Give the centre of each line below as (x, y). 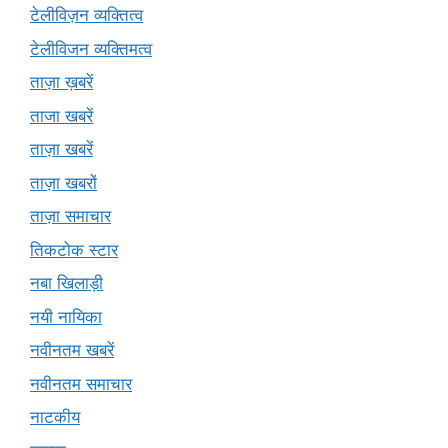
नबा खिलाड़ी (66, 283)
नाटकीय (55, 417)
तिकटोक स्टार (74, 249)
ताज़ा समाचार (70, 216)
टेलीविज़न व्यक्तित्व (86, 15)
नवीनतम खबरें (72, 350)
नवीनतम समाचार (81, 383)
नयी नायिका (66, 316)
